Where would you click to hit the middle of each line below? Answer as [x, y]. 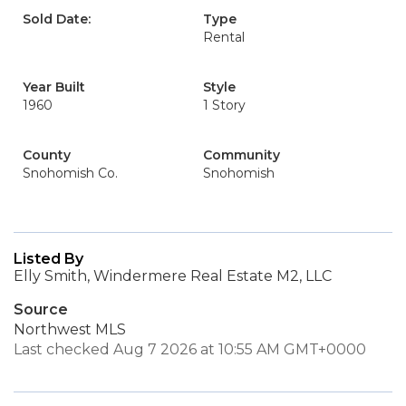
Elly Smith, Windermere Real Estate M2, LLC [173, 276]
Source [41, 309]
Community [242, 155]
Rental [224, 37]
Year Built [54, 87]
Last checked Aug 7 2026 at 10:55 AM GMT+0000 [190, 349]
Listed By [48, 259]
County [47, 155]
